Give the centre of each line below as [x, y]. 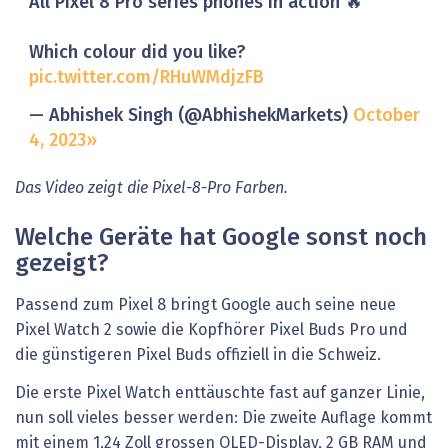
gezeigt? [62, 264]
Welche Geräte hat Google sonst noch [221, 238]
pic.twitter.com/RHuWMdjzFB [146, 78]
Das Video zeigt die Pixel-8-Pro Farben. [151, 188]
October [386, 115]
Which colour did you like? [137, 53]
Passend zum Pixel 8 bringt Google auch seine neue [205, 305]
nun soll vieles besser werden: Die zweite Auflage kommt [223, 417]
